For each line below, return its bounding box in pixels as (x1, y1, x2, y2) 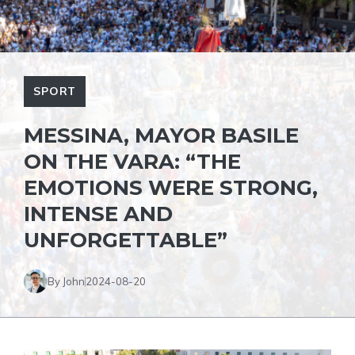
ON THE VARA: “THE (24, 149, 241, 174)
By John (48, 274, 85, 288)
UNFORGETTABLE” (24, 227, 227, 253)
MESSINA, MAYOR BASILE (24, 123, 299, 148)
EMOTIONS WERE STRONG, (24, 175, 318, 200)
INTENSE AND (24, 201, 173, 227)
